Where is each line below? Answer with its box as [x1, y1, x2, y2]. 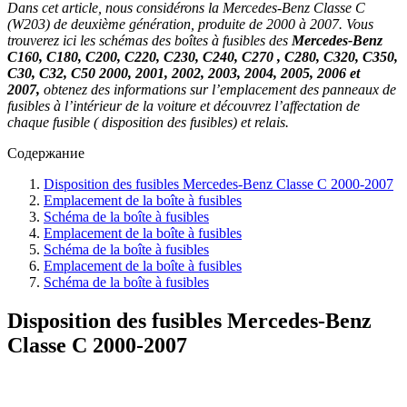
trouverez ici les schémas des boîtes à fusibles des [7, 32, 292, 48]
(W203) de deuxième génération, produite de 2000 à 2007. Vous [7, 15, 373, 32]
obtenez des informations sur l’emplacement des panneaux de [40, 81, 396, 97]
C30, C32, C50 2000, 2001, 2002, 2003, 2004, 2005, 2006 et [7, 65, 360, 81]
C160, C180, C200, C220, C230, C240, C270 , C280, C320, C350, [7, 48, 398, 65]
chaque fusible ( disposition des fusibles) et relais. [7, 114, 289, 130]
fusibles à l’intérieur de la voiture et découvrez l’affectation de [7, 97, 360, 114]
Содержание [7, 144, 84, 161]
